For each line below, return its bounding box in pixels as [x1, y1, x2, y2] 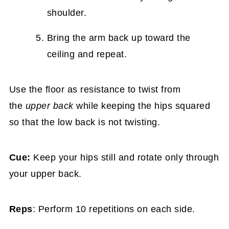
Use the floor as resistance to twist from [9, 84, 181, 95]
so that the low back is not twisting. [9, 117, 161, 127]
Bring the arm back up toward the [47, 33, 191, 43]
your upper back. [9, 169, 82, 179]
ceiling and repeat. [47, 49, 127, 59]
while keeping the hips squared [73, 101, 211, 111]
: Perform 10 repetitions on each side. [32, 204, 195, 214]
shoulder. [47, 8, 87, 18]
